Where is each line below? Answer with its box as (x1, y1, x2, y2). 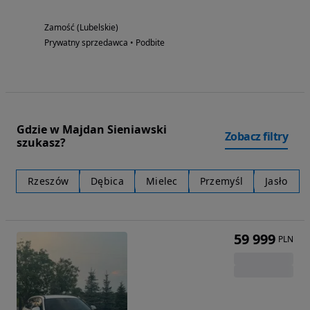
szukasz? (17, 134, 66, 150)
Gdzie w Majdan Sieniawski (17, 121, 167, 137)
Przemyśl (199, 174, 244, 188)
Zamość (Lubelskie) (44, 21, 118, 33)
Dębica (91, 174, 124, 188)
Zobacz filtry (224, 128, 288, 144)
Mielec (145, 174, 178, 188)
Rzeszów (28, 174, 69, 188)
